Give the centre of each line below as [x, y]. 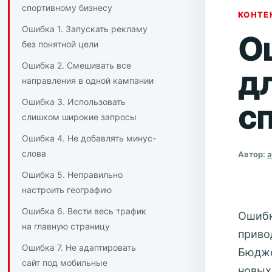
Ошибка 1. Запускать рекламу [84, 29]
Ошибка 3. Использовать [73, 102]
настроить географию [66, 190]
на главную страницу [66, 226]
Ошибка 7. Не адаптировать [79, 248]
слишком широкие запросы [79, 117]
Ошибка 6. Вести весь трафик [84, 211]
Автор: [253, 154]
